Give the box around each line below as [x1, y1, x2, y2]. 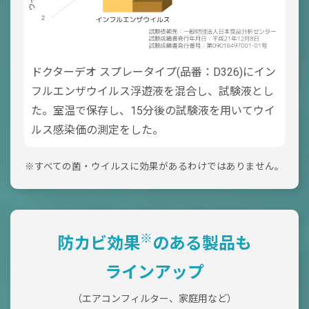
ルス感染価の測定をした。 [31, 123, 163, 137]
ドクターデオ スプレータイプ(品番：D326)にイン [31, 66, 276, 79]
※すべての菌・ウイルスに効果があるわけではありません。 [25, 161, 284, 172]
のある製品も [152, 234, 252, 254]
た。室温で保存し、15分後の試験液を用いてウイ [31, 104, 275, 118]
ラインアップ [105, 263, 204, 283]
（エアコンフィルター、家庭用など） [72, 293, 237, 305]
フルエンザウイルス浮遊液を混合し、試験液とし [31, 85, 274, 99]
